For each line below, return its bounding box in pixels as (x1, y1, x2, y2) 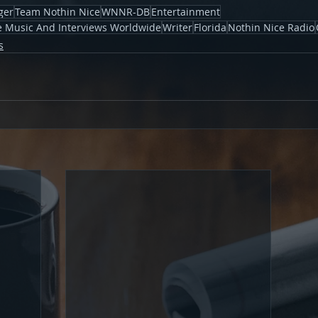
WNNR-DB (102, 5, 150, 19)
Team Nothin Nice (15, 5, 100, 19)
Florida (194, 21, 226, 35)
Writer (163, 21, 192, 35)
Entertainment (151, 5, 220, 19)
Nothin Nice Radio (228, 21, 314, 35)
